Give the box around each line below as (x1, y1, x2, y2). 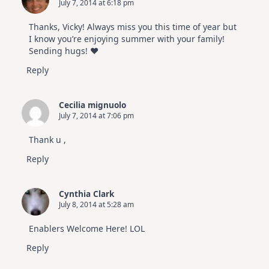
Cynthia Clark (59, 187, 114, 199)
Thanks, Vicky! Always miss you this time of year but (29, 20, 237, 32)
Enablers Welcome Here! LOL (29, 222, 145, 234)
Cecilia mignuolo (59, 98, 126, 110)
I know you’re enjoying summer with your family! (29, 32, 225, 44)
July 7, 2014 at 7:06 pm (59, 110, 134, 121)
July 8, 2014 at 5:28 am (59, 199, 134, 210)
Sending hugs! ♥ (29, 44, 98, 56)
